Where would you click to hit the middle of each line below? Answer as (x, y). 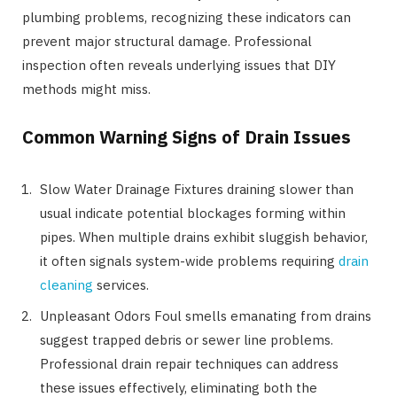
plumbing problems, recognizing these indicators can (187, 18)
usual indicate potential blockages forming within (193, 214)
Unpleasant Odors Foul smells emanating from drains (206, 315)
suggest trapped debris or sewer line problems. (187, 339)
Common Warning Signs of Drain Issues (187, 137)
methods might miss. (86, 90)
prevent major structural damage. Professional (167, 42)
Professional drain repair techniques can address (189, 363)
